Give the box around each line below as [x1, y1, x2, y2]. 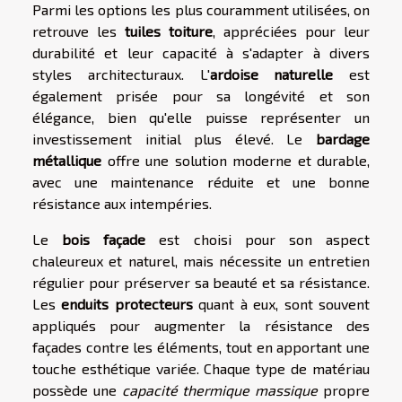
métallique [32, 152, 101, 170]
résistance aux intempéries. [32, 195, 212, 213]
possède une [32, 381, 122, 399]
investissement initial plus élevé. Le [32, 130, 316, 148]
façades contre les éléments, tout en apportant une [32, 338, 370, 356]
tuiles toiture [125, 22, 213, 40]
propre [318, 381, 371, 399]
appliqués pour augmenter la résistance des [32, 317, 370, 335]
